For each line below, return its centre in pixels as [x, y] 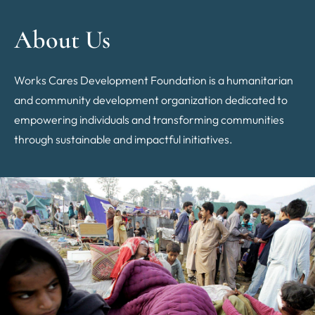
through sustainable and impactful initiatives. [123, 139]
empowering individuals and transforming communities [149, 119]
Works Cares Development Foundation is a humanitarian [154, 80]
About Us [62, 39]
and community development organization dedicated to [151, 99]
